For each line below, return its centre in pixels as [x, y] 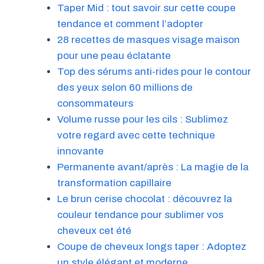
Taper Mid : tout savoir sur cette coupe [146, 8]
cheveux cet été [94, 230]
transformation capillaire [114, 183]
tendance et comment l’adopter [130, 24]
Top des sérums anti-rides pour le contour [154, 71]
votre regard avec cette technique [136, 135]
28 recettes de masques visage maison [148, 39]
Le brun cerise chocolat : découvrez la [144, 199]
